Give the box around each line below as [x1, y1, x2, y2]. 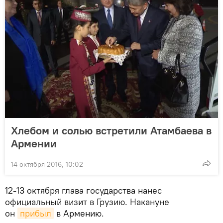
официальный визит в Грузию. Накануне [5, 196, 169, 208]
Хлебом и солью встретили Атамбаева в [11, 123, 212, 137]
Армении [11, 136, 57, 150]
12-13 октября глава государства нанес [5, 184, 162, 196]
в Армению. [54, 207, 104, 219]
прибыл [20, 207, 51, 219]
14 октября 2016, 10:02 [11, 159, 83, 169]
